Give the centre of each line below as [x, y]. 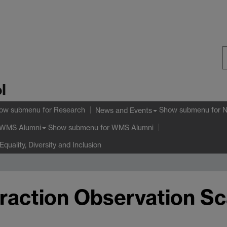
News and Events [124, 110]
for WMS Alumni [126, 127]
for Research [63, 110]
